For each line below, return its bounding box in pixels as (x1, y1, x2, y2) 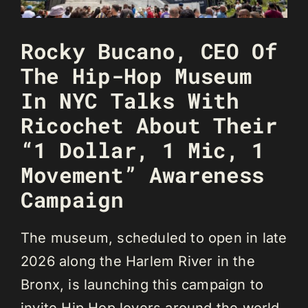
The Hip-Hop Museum (21, 61, 252, 89)
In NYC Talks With (21, 86, 239, 114)
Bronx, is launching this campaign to (21, 276, 264, 293)
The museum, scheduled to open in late (21, 229, 287, 246)
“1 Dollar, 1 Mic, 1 (21, 135, 265, 164)
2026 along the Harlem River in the (21, 252, 255, 269)
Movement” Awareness (21, 160, 265, 188)
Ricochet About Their (21, 111, 278, 139)
